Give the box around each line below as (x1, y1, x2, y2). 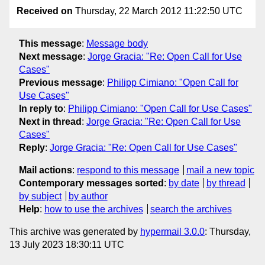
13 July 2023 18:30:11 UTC (9, 239, 124, 250)
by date (169, 177, 199, 188)
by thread (206, 177, 245, 188)
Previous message (19, 77, 102, 88)
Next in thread (19, 116, 82, 127)
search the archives (150, 203, 232, 214)
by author (68, 190, 108, 201)
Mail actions (19, 164, 72, 175)
